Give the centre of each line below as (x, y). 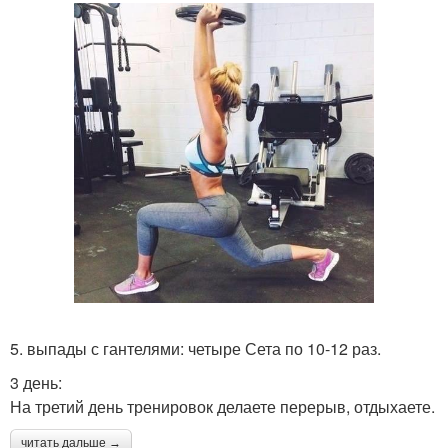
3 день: (36, 382)
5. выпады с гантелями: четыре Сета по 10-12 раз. (195, 348)
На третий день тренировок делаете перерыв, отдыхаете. (222, 406)
